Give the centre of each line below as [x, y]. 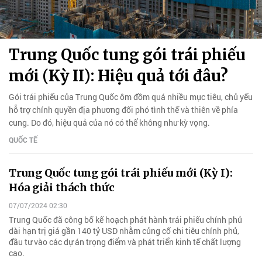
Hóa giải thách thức [62, 187]
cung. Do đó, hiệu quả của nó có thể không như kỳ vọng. [109, 122]
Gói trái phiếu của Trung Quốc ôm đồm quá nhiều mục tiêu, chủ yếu [131, 96]
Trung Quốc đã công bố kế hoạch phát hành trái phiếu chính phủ [125, 220]
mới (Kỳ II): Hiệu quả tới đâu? [118, 75]
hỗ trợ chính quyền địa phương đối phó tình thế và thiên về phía [123, 109]
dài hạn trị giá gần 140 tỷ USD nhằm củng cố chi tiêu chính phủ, [124, 231]
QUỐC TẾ [23, 139]
